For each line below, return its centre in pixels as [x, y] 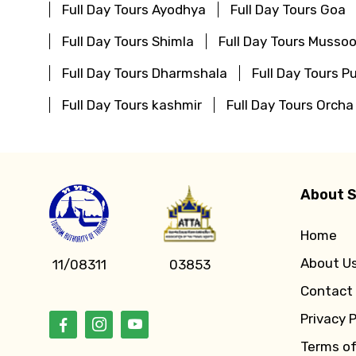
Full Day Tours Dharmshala [145, 73]
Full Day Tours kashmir [132, 104]
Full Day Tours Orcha [290, 104]
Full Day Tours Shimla [128, 41]
